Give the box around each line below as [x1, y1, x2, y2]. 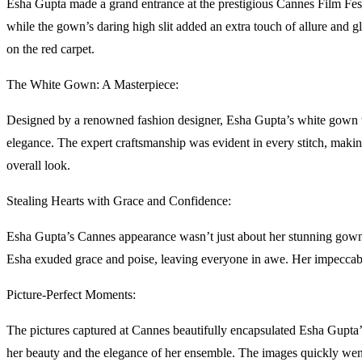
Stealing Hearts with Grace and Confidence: [6, 193, 231, 208]
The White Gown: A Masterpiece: [6, 77, 179, 91]
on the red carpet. [6, 41, 95, 56]
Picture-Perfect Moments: [6, 287, 136, 301]
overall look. [6, 158, 70, 172]
